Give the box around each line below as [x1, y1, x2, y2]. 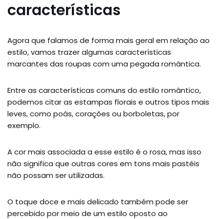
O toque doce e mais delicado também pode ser [7, 196, 188, 207]
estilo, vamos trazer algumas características [7, 46, 171, 57]
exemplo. [7, 120, 43, 131]
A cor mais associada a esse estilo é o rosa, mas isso [7, 146, 201, 157]
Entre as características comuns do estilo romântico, [7, 85, 201, 95]
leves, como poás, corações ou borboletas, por [7, 108, 179, 119]
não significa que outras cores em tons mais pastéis [7, 158, 199, 169]
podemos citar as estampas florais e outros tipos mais [7, 96, 209, 107]
